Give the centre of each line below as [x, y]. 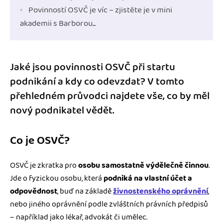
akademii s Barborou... [58, 23]
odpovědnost [34, 191]
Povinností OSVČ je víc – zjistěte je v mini [100, 10]
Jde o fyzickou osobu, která [57, 178]
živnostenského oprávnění [161, 191]
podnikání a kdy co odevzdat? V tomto [97, 81]
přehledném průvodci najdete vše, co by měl [110, 96]
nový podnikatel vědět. [62, 110]
